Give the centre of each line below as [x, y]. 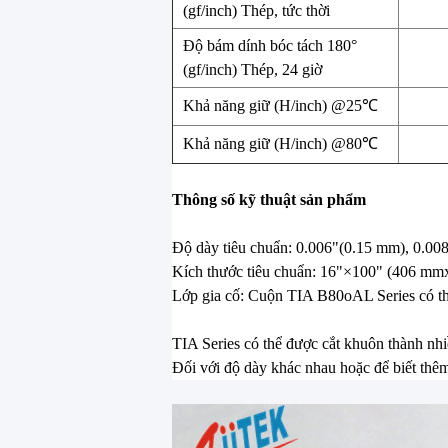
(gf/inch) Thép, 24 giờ [252, 70]
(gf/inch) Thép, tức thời [256, 11]
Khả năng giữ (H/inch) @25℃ [280, 106]
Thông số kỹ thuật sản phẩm [269, 200]
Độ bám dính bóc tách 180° [270, 46]
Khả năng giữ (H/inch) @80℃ [280, 144]
